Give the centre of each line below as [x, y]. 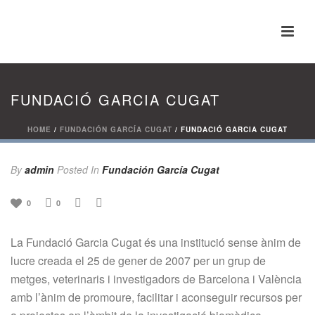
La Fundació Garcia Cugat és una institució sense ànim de [156, 242]
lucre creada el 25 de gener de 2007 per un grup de [138, 261]
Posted [72, 169]
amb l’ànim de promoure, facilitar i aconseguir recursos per [156, 297]
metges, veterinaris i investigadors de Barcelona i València [156, 279]
